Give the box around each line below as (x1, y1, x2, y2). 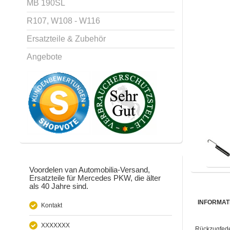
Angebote (27, 52, 62, 61)
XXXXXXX (41, 221, 70, 229)
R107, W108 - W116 (27, 16, 100, 25)
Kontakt (41, 201, 62, 209)
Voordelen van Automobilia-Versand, (29, 165, 150, 174)
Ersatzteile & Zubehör (27, 34, 106, 43)
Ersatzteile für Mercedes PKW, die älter (29, 173, 161, 182)
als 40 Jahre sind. (29, 181, 88, 190)
